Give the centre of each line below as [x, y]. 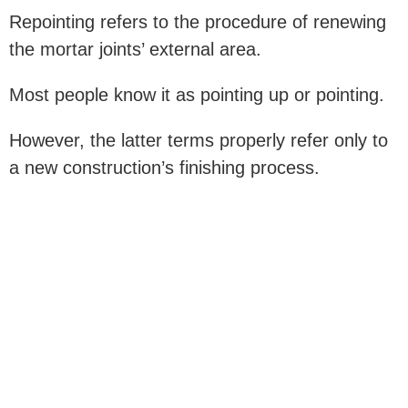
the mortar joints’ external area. [138, 49]
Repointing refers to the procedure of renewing [198, 22]
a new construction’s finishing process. [167, 168]
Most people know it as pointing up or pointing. [199, 95]
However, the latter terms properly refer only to [199, 140]
